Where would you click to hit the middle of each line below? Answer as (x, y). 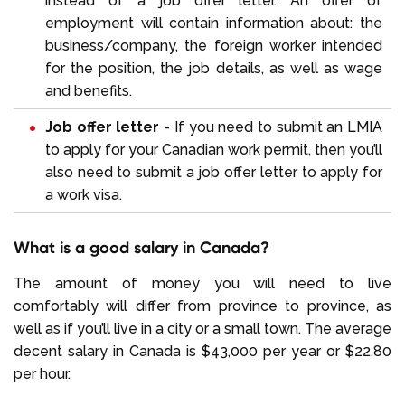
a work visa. (84, 194)
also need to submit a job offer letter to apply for (214, 172)
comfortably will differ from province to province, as (202, 306)
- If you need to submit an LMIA (271, 127)
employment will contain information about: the (214, 23)
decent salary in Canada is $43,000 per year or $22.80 (202, 351)
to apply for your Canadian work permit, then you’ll (214, 149)
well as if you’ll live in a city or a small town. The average (202, 328)
